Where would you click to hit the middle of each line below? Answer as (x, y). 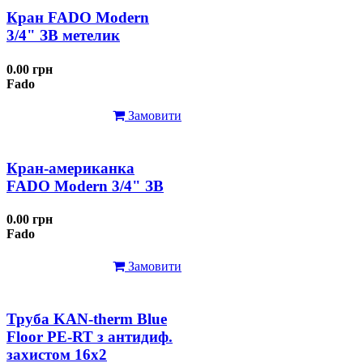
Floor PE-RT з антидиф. (90, 336)
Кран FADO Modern (78, 18)
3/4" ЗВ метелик (63, 36)
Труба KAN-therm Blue (87, 318)
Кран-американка (70, 169)
